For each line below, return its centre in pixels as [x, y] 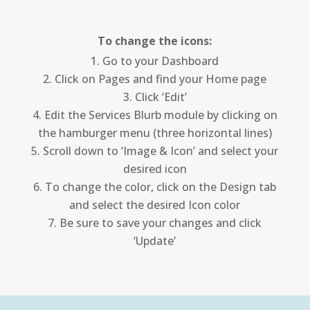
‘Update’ [155, 240]
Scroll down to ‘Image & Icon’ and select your [161, 151]
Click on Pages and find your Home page [161, 79]
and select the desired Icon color [155, 204]
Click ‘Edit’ [161, 97]
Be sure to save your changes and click [161, 222]
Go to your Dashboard [161, 61]
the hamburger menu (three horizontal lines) [155, 133]
